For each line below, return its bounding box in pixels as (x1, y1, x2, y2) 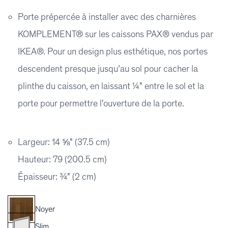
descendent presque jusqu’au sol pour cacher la (18, 63, 198, 74)
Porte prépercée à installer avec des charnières (18, 11, 196, 22)
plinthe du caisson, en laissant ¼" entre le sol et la (18, 80, 204, 92)
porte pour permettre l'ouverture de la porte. (18, 98, 184, 109)
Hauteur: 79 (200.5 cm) (18, 154, 107, 165)
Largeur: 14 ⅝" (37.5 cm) (18, 136, 110, 148)
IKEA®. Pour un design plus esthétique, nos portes (18, 46, 208, 57)
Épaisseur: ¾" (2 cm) (18, 171, 96, 182)
